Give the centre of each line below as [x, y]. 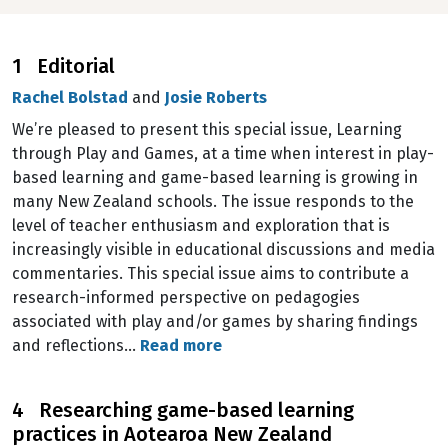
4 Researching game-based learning [183, 410]
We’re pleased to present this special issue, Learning [207, 129]
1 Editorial [63, 66]
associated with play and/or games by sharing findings [215, 321]
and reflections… [76, 345]
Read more [181, 345]
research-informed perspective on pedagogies [186, 297]
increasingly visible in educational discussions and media [223, 249]
